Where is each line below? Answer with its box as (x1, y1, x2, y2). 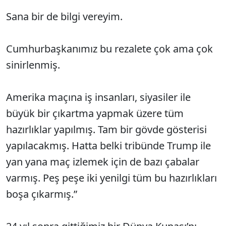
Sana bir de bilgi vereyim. (6, 10, 123, 24)
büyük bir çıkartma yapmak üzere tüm (6, 106, 184, 121)
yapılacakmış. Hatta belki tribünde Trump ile (6, 139, 211, 153)
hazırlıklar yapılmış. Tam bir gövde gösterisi (6, 123, 207, 137)
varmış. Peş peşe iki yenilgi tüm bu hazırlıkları (6, 171, 217, 185)
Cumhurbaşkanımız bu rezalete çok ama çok (6, 42, 213, 56)
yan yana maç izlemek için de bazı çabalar (6, 155, 199, 169)
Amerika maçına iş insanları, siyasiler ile (6, 90, 191, 104)
